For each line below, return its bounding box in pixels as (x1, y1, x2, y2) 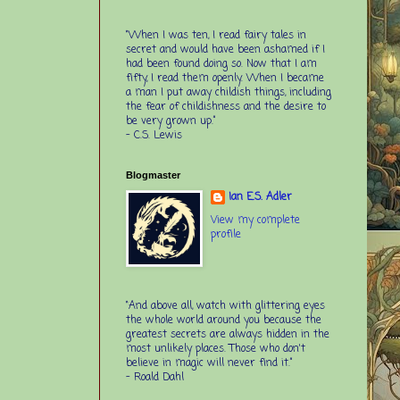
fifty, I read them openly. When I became (126, 70, 324, 87)
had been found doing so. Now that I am (126, 55, 317, 72)
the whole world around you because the (126, 312, 321, 329)
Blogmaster (126, 169, 180, 180)
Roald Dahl (134, 369, 184, 386)
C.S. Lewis (134, 127, 182, 144)
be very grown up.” (126, 112, 216, 129)
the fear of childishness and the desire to (126, 98, 326, 115)
